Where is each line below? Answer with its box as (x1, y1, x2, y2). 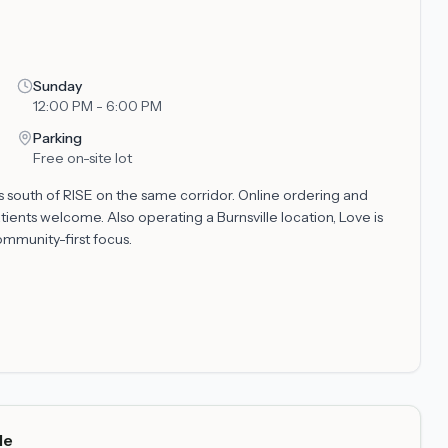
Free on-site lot (32, 149, 132, 167)
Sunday (32, 77, 82, 95)
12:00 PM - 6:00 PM (32, 97, 162, 115)
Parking (32, 129, 82, 147)
